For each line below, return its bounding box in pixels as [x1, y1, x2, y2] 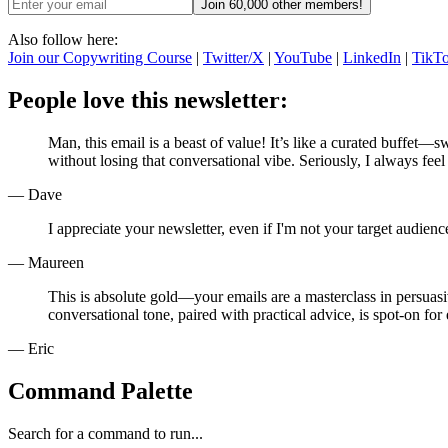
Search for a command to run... [8, 424, 203, 442]
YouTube [274, 49, 332, 67]
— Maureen [8, 254, 84, 272]
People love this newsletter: [8, 87, 288, 114]
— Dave [8, 186, 62, 204]
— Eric [8, 340, 54, 358]
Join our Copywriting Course [8, 49, 192, 67]
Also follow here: [8, 31, 118, 49]
